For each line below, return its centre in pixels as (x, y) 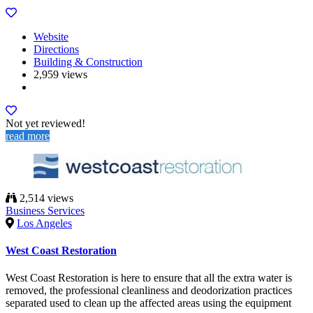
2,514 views (45, 198)
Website (51, 36)
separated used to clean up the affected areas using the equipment (148, 303)
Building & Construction (88, 61)
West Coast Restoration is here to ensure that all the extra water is (149, 278)
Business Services (45, 210)
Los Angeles (44, 223)
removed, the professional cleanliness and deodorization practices (149, 291)
